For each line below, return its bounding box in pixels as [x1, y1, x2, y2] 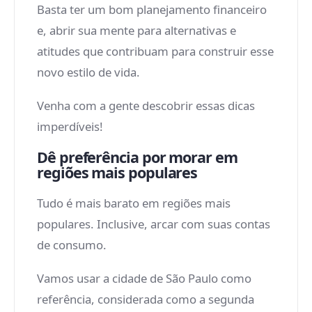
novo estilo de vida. [37, 64, 140, 80]
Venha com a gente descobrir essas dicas [37, 97, 255, 114]
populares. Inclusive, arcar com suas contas [37, 216, 270, 232]
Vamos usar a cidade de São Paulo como [37, 270, 251, 286]
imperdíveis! [37, 118, 103, 134]
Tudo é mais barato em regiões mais [37, 195, 231, 211]
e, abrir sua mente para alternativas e [37, 22, 236, 38]
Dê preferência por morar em [37, 147, 237, 167]
